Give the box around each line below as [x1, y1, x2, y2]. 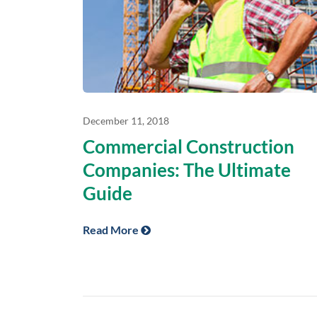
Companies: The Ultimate [83, 158, 291, 181]
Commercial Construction [83, 134, 294, 158]
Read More [83, 222, 141, 236]
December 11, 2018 [83, 114, 169, 127]
